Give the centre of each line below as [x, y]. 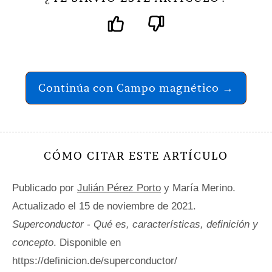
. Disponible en [87, 242]
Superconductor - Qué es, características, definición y [135, 224]
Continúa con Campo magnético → [136, 87]
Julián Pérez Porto [119, 188]
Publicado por [45, 188]
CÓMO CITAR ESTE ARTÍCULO [136, 155]
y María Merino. [198, 188]
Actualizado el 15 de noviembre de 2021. [104, 206]
